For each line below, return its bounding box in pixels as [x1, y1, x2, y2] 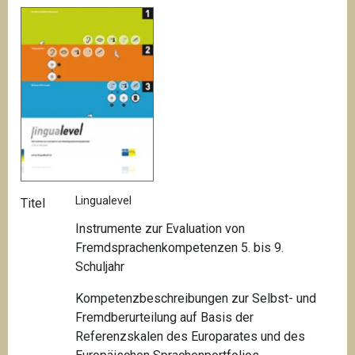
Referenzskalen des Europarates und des [75, 329, 306, 345]
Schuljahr [75, 259, 125, 275]
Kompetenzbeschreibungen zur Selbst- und [75, 291, 317, 307]
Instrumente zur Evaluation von [75, 221, 246, 237]
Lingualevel [75, 193, 132, 208]
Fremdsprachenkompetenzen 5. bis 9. [75, 240, 284, 256]
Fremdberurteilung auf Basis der [75, 310, 254, 326]
